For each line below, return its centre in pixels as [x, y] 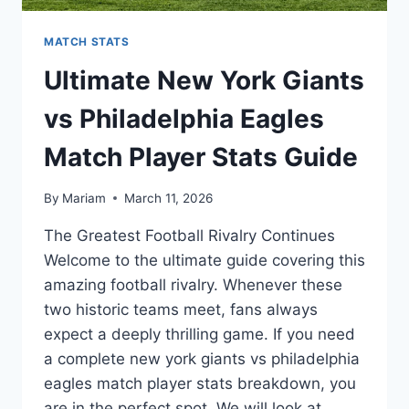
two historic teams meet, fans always [181, 309]
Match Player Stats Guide [201, 157]
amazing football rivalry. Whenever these [193, 284]
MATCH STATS [87, 42]
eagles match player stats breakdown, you [200, 383]
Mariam [84, 198]
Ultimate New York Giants [204, 80]
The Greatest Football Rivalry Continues [189, 235]
